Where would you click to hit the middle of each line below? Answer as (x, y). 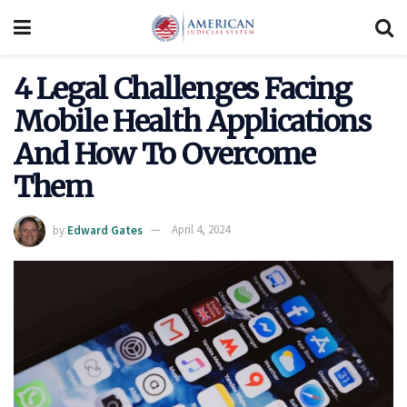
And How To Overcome (164, 154)
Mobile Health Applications (192, 122)
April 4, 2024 (201, 230)
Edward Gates (105, 230)
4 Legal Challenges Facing (183, 89)
